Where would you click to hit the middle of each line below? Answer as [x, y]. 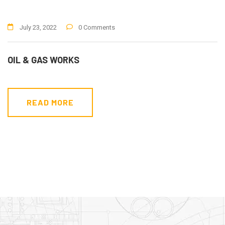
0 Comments [97, 27]
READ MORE [50, 102]
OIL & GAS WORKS [43, 60]
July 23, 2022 [38, 27]
